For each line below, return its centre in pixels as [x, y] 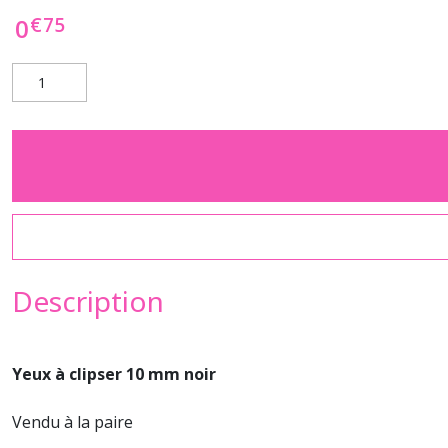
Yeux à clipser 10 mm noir [114, 374]
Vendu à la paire [72, 422]
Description [88, 301]
